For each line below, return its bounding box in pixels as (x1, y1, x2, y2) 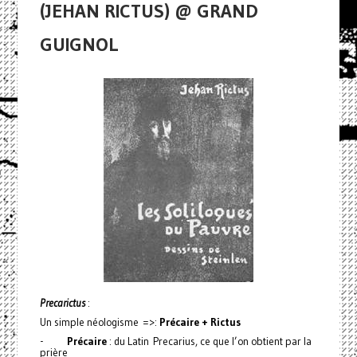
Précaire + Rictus (156, 315, 241, 329)
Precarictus (39, 296, 85, 310)
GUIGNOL (39, 32, 118, 56)
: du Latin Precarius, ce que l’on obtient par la (106, 334, 312, 348)
